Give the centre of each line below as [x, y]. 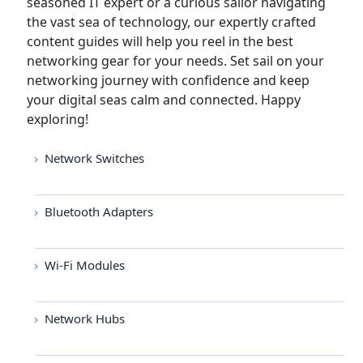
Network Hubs [85, 318]
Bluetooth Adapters [99, 211]
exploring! [58, 119]
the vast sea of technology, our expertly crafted [171, 22]
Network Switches [94, 158]
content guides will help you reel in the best [160, 41]
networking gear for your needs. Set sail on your [175, 61]
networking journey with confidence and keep [168, 80]
